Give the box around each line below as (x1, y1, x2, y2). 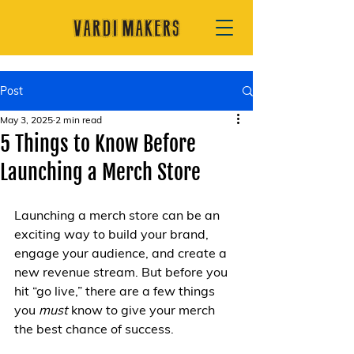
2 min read (55, 114, 102, 126)
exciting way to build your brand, (14, 226, 212, 242)
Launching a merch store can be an (14, 207, 223, 223)
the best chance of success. (14, 321, 174, 337)
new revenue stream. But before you (14, 264, 231, 280)
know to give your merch (68, 302, 218, 318)
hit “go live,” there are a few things (14, 283, 218, 299)
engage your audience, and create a (14, 245, 230, 261)
